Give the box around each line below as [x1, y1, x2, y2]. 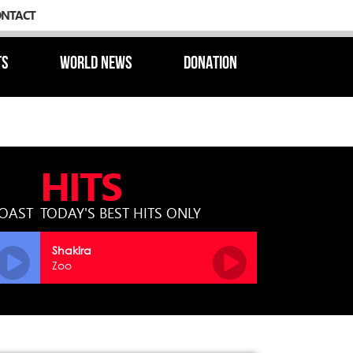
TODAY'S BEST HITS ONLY [40, 203, 201, 223]
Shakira [52, 243, 91, 257]
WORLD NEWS [60, 55, 132, 73]
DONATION [184, 55, 237, 73]
